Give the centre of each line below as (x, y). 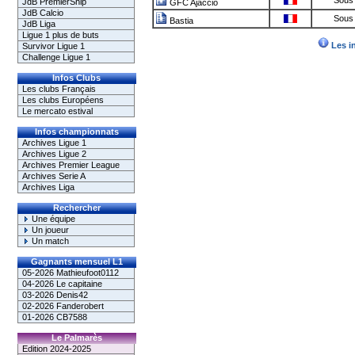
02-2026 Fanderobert (63, 306)
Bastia (180, 21)
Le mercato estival (57, 111)
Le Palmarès (76, 338)
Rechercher (76, 208)
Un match (49, 241)
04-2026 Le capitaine (62, 284)
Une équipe (52, 219)
